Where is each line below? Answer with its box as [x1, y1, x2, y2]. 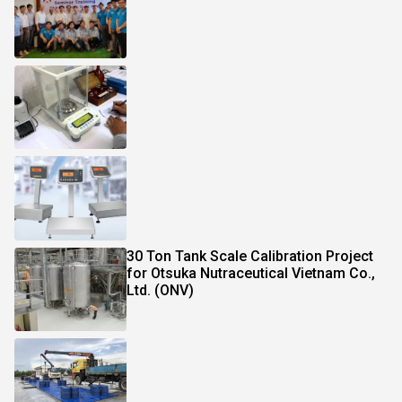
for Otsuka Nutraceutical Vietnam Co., [126, 264, 375, 282]
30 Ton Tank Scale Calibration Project [126, 247, 373, 265]
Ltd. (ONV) [126, 281, 194, 299]
